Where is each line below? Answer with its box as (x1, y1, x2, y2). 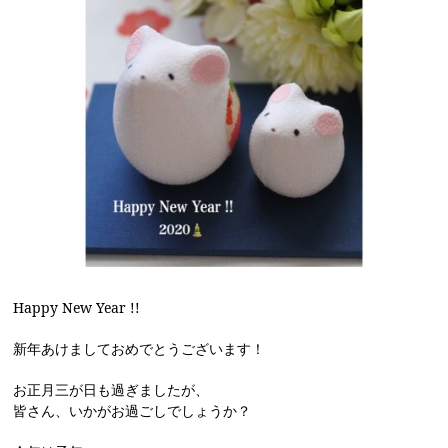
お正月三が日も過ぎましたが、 (13, 380, 210, 400)
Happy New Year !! (13, 298, 141, 318)
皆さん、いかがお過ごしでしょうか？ (13, 401, 252, 421)
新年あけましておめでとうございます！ (13, 339, 266, 359)
